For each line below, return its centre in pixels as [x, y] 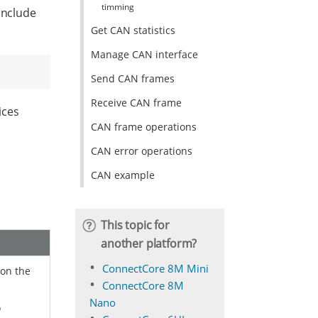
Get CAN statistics [133, 30]
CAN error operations [141, 151]
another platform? [149, 243]
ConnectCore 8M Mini [155, 268]
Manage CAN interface [144, 54]
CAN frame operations [143, 127]
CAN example [122, 175]
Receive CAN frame [136, 103]
